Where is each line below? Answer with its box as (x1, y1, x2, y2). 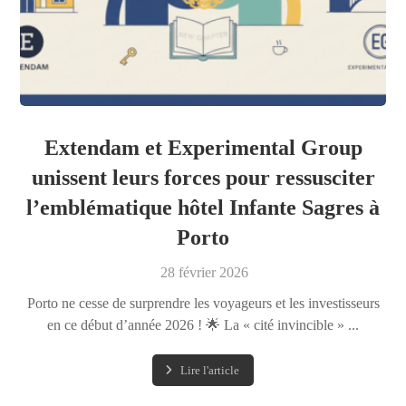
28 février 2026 (159, 265, 248, 281)
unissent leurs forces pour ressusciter (31, 166, 375, 190)
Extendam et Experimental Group (43, 136, 362, 160)
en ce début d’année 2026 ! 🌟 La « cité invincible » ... (47, 317, 359, 333)
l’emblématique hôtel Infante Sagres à (26, 196, 380, 220)
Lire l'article (180, 363, 239, 378)
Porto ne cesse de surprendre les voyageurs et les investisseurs (26, 295, 380, 312)
